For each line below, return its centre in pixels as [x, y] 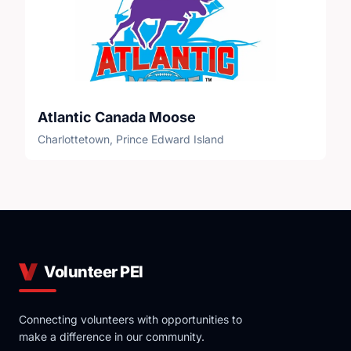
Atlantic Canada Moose [117, 117]
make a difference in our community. [112, 337]
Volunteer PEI [94, 272]
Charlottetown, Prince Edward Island [131, 139]
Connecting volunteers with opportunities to [130, 319]
